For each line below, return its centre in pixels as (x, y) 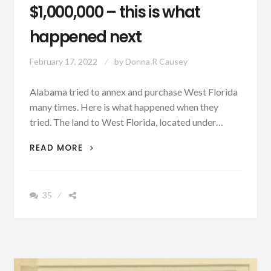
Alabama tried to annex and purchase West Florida (133, 91)
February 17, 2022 (63, 62)
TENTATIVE (110, 211)
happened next (85, 37)
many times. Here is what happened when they (124, 106)
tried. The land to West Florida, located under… (126, 122)
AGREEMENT (113, 224)
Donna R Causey (156, 62)
